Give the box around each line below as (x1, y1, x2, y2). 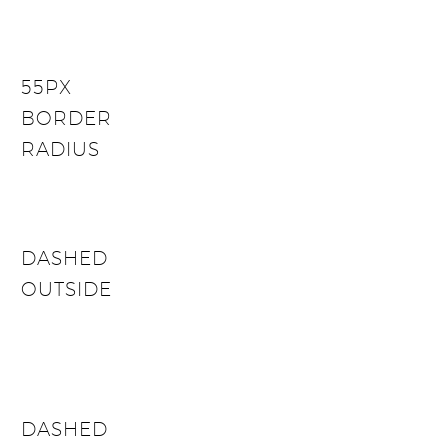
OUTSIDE (21, 278, 112, 301)
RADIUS (21, 138, 100, 161)
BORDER (21, 107, 112, 130)
